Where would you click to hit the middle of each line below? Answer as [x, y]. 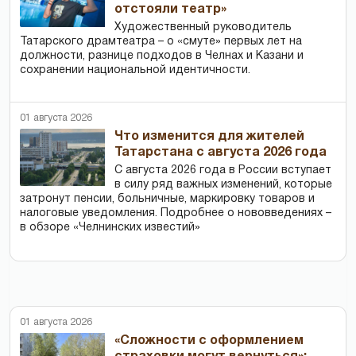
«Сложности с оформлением [209, 341]
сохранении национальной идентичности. [135, 70]
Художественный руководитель [203, 27]
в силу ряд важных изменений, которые [224, 184]
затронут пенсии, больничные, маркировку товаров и [167, 199]
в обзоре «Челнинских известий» [110, 227]
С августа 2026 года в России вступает [223, 170]
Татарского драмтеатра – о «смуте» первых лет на [161, 41]
